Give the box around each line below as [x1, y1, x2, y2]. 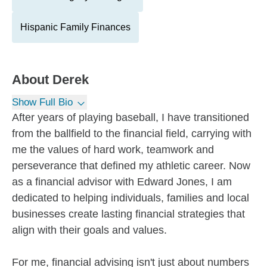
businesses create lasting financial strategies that [12, 208, 245, 220]
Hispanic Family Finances [20, 22, 131, 32]
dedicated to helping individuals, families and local [12, 192, 249, 204]
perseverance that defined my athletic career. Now [12, 160, 250, 172]
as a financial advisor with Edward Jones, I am [12, 176, 232, 188]
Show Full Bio [12, 97, 73, 108]
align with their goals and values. [12, 224, 167, 236]
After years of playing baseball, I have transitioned [12, 111, 249, 123]
